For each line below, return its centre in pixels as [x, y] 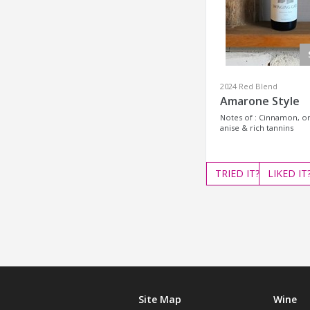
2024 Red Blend [249, 86]
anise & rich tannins [257, 128]
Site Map [159, 299]
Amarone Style [260, 101]
